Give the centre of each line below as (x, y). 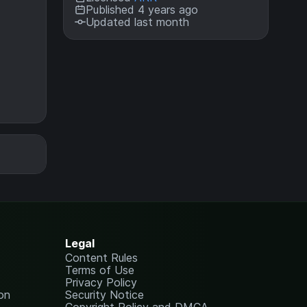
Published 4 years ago (142, 10)
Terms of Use (100, 270)
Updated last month (137, 22)
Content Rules (102, 257)
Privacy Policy (101, 282)
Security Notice (105, 294)
